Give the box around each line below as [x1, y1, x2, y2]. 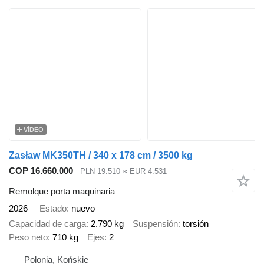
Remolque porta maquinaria [9, 186, 115, 196]
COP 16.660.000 [9, 166, 73, 176]
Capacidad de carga [9, 219, 86, 229]
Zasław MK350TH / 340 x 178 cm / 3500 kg [9, 150, 193, 161]
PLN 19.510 [80, 167, 120, 176]
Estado [39, 203, 67, 213]
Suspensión [133, 219, 178, 229]
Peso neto [9, 232, 48, 243]
